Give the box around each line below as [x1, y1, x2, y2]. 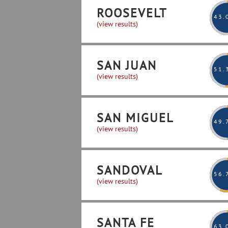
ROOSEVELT [97, 5, 167, 21]
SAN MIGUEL [97, 110, 174, 126]
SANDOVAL [97, 162, 162, 178]
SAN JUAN [97, 58, 157, 73]
